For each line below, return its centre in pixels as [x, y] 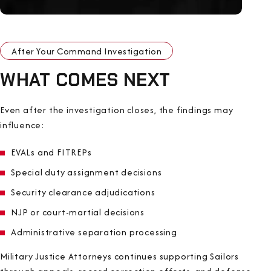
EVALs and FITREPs [51, 152]
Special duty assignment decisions [87, 172]
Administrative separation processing [94, 232]
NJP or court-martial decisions [78, 212]
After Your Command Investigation [87, 51]
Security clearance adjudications [83, 192]
